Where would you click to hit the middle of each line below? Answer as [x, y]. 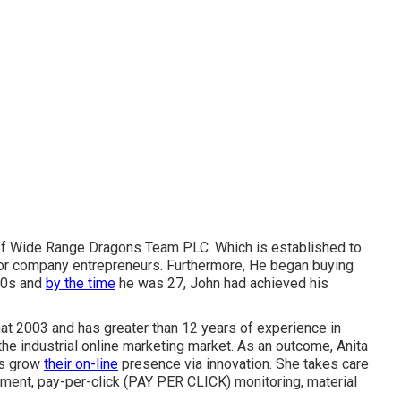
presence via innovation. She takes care [243, 364]
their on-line [81, 364]
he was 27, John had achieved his [222, 283]
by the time [81, 283]
